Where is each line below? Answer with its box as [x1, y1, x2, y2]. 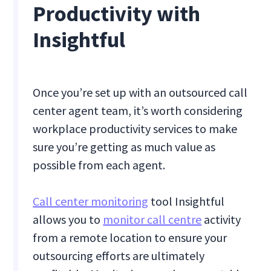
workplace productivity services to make [33, 121, 238, 137]
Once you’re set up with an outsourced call [33, 85, 248, 100]
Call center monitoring [33, 194, 149, 209]
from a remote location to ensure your [33, 230, 227, 246]
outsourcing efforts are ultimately [33, 248, 205, 264]
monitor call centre [103, 212, 202, 227]
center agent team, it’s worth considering [33, 103, 243, 119]
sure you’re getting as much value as [33, 139, 216, 155]
